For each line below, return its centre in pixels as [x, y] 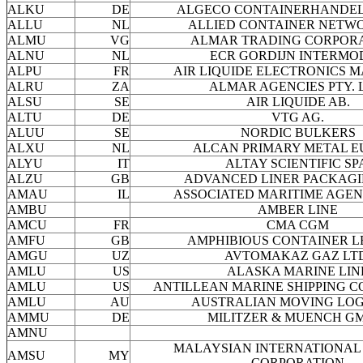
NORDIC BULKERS [298, 133]
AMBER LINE [298, 210]
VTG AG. [298, 117]
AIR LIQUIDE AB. [298, 102]
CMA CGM [298, 225]
